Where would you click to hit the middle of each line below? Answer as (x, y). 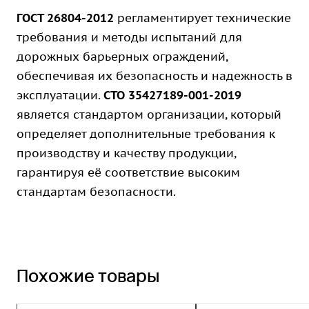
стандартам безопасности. (96, 192)
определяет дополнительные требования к (146, 134)
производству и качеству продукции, (126, 153)
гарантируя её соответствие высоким (128, 172)
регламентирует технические (202, 18)
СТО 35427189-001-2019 (172, 95)
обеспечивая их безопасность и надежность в (154, 76)
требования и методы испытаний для (129, 37)
